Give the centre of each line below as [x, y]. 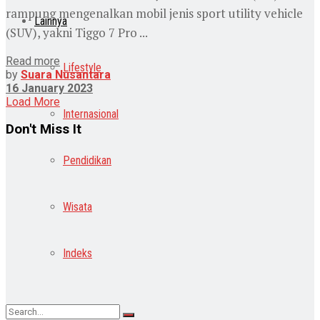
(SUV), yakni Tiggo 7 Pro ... [77, 32]
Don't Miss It [44, 130]
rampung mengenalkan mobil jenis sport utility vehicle [154, 13]
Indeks [77, 253]
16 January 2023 [49, 88]
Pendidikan [87, 160]
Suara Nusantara [66, 74]
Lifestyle [82, 67]
